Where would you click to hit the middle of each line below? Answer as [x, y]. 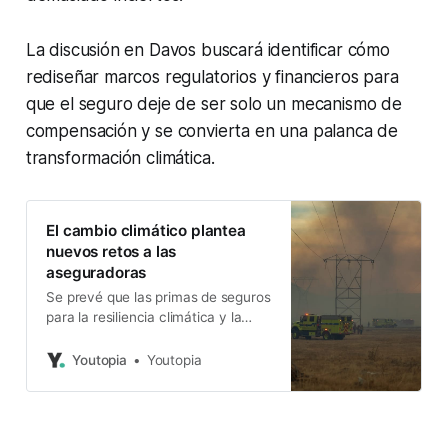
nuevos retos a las [111, 252]
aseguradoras [96, 273]
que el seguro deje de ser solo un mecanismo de [213, 103]
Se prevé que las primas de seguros [158, 297]
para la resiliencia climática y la [144, 317]
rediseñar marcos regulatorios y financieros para [212, 76]
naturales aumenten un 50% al [142, 357]
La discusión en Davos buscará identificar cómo [207, 49]
